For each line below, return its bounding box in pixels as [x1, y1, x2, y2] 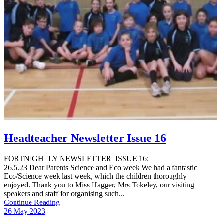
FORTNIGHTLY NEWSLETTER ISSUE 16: [4, 154, 201, 163]
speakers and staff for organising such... [4, 189, 124, 198]
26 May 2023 [4, 206, 45, 215]
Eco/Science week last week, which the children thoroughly [4, 171, 186, 180]
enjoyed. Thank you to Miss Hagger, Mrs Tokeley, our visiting [4, 180, 194, 189]
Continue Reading [4, 198, 60, 206]
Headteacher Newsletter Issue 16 [4, 131, 166, 144]
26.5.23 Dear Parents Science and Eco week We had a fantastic [4, 163, 197, 171]
